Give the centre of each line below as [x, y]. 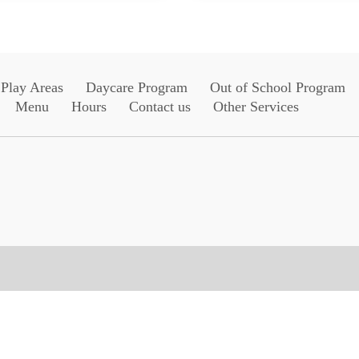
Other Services [256, 107]
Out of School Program [278, 88]
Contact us [159, 107]
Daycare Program [137, 88]
